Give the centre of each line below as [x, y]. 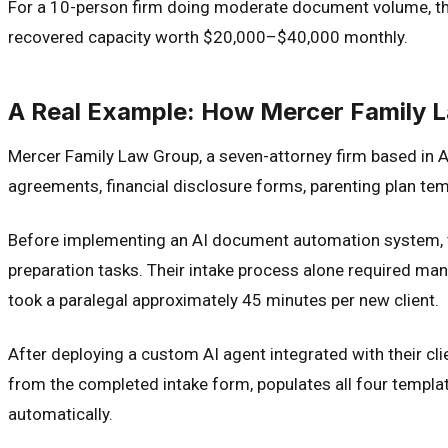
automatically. [60, 413]
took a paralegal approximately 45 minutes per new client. [223, 299]
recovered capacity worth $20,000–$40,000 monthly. [208, 36]
